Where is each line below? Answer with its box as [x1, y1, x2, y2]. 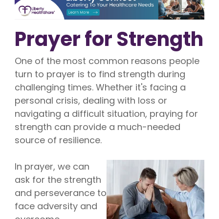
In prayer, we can [15, 160, 89, 173]
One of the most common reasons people [15, 55, 199, 67]
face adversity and [15, 200, 97, 213]
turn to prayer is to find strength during [15, 68, 185, 81]
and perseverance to [15, 187, 107, 199]
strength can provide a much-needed [15, 121, 180, 133]
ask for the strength [15, 174, 101, 186]
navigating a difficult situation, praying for [15, 108, 198, 120]
